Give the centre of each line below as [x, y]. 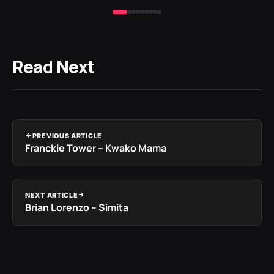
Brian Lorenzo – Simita [77, 207]
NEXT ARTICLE [52, 195]
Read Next [54, 66]
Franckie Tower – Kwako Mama [96, 148]
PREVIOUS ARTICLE [67, 135]
